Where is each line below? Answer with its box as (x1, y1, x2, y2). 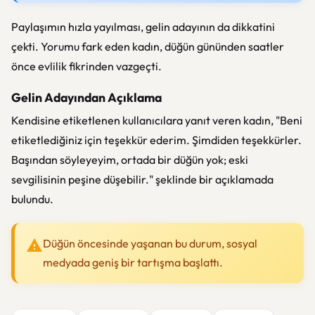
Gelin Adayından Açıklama (11, 89, 162, 105)
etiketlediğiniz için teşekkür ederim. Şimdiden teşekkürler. (11, 133, 302, 147)
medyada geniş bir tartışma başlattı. (43, 255, 223, 269)
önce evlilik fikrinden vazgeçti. (11, 59, 162, 73)
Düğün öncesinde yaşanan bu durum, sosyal (43, 236, 257, 250)
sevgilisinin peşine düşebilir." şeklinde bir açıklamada (11, 172, 274, 186)
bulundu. (11, 192, 53, 206)
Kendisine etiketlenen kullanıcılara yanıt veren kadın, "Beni (11, 113, 302, 127)
